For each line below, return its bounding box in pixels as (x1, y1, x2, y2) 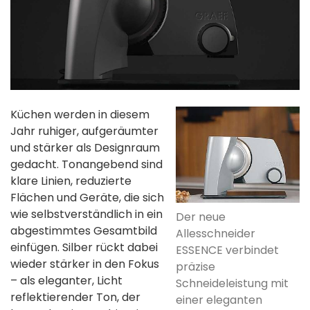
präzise (176, 259, 215, 275)
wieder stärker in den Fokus (10, 256, 159, 273)
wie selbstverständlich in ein (10, 206, 163, 223)
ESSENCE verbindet (176, 242, 279, 259)
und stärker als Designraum (10, 140, 160, 156)
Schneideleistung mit (176, 275, 289, 292)
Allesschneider (176, 226, 255, 242)
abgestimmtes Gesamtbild (10, 223, 157, 239)
